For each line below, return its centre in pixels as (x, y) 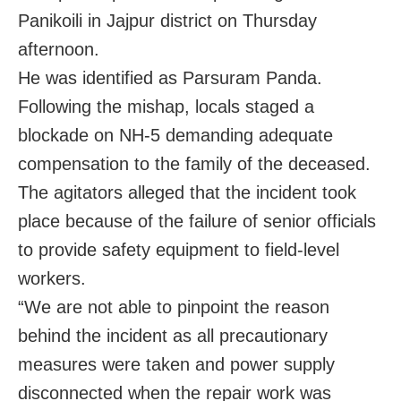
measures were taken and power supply (176, 365)
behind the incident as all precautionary (173, 336)
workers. (52, 279)
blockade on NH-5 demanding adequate (175, 136)
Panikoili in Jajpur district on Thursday (167, 21)
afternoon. (59, 50)
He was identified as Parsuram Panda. (170, 78)
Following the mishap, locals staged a (166, 107)
